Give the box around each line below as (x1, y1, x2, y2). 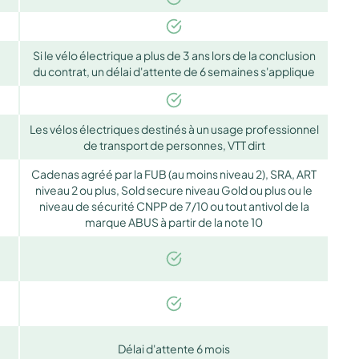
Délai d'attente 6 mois (118, 341, 230, 356)
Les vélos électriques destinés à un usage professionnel (29, 121, 319, 136)
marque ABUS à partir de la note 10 (85, 214, 263, 229)
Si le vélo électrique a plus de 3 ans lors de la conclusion (32, 47, 316, 63)
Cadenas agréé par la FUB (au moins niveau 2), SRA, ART (31, 166, 317, 181)
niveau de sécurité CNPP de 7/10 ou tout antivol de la (38, 198, 309, 213)
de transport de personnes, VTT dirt (83, 137, 265, 152)
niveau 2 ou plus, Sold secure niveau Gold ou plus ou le (35, 182, 313, 197)
